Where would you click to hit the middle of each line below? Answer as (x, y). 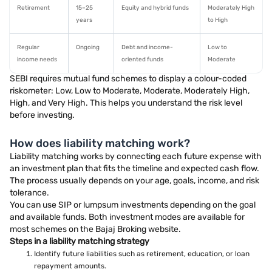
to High (218, 20)
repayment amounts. (70, 266)
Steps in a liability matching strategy (80, 241)
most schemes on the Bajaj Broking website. (95, 229)
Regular (28, 47)
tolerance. (29, 193)
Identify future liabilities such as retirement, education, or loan (142, 254)
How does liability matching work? (100, 143)
